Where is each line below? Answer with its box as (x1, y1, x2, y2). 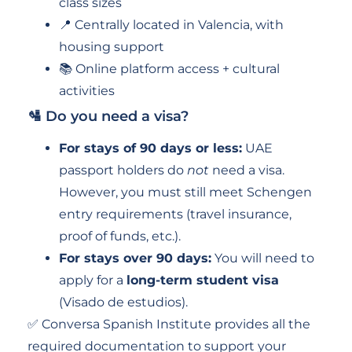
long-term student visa (126, 272, 279, 288)
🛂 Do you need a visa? (27, 107, 189, 125)
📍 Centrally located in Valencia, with (59, 16, 284, 32)
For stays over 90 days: (59, 250, 211, 266)
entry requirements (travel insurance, (59, 206, 291, 222)
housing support (59, 38, 164, 54)
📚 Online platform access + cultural (59, 60, 280, 76)
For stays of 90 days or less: (59, 140, 242, 156)
